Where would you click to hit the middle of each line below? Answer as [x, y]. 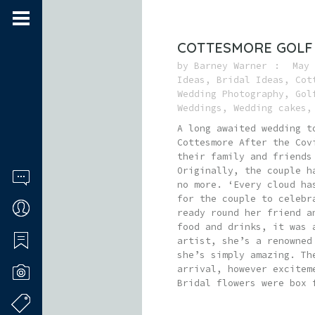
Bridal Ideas [250, 80]
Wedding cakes [270, 108]
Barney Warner [231, 66]
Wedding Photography [231, 94]
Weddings [200, 108]
